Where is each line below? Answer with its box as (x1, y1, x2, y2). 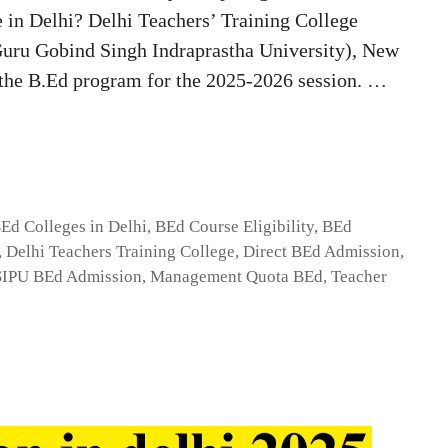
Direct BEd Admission (243, 241, 400, 261)
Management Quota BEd (150, 266, 323, 286)
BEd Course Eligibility (155, 216, 315, 236)
